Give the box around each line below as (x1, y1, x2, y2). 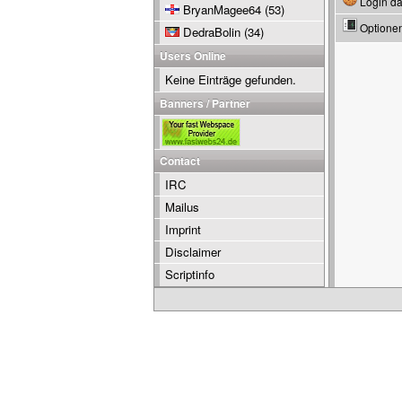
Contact (160, 153, 200, 169)
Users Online (160, 48, 226, 64)
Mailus (165, 198, 199, 215)
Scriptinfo (165, 266, 214, 283)
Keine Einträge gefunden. (165, 71, 296, 88)
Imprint (165, 221, 201, 238)
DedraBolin (183, 23, 240, 40)
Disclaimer (165, 243, 221, 260)
